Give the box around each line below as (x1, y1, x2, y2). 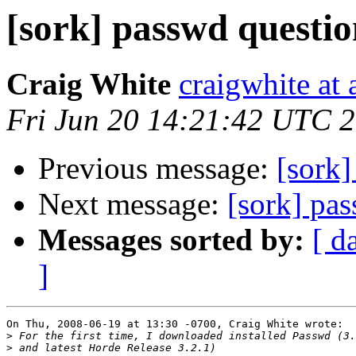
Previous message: (38, 151, 277, 186)
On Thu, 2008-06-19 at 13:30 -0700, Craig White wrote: (6, 318, 343, 331)
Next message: (38, 187, 227, 222)
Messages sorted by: (38, 222, 304, 257)
